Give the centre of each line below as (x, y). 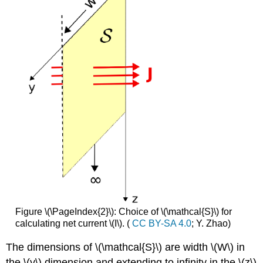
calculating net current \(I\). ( (73, 223)
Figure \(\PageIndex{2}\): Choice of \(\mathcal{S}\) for (123, 211)
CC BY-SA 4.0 (161, 223)
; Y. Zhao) (211, 223)
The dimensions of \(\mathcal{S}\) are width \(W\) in (126, 247)
